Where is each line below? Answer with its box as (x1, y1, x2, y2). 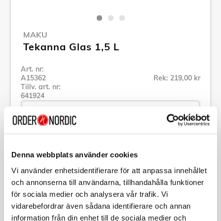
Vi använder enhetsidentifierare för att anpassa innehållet (11, 166, 207, 175)
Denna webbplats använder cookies (11, 150, 138, 159)
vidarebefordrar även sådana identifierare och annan (11, 201, 191, 210)
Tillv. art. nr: (21, 82, 61, 91)
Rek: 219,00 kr (153, 73, 200, 82)
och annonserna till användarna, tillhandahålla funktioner (11, 178, 204, 186)
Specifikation (25, 171, 74, 181)
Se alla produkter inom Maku (21, 129, 116, 139)
